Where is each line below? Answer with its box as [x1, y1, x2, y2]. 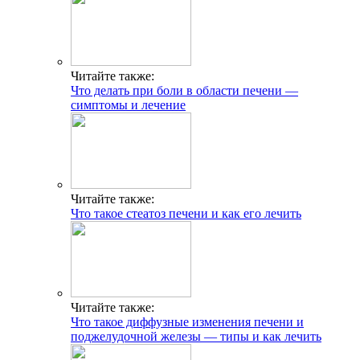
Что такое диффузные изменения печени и [71, 314, 304, 329]
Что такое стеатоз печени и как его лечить [71, 206, 301, 220]
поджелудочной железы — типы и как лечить [71, 329, 321, 343]
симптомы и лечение [71, 97, 186, 112]
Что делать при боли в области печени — [71, 83, 298, 97]
